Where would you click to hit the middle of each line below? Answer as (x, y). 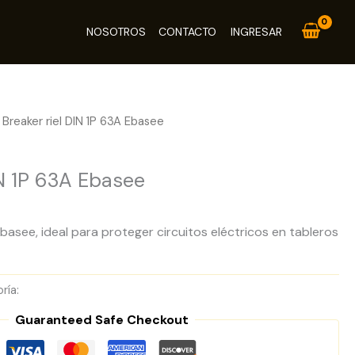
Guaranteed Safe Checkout (101, 319)
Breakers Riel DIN (67, 290)
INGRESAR (257, 32)
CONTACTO (188, 31)
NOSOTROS (116, 31)
